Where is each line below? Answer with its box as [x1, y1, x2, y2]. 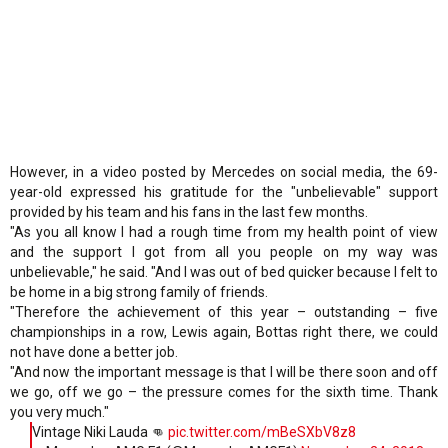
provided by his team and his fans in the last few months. [10, 204, 368, 221]
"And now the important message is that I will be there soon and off [10, 364, 438, 381]
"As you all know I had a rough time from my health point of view [10, 224, 438, 241]
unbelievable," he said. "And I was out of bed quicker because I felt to [10, 264, 438, 281]
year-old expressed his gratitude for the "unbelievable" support [10, 184, 438, 201]
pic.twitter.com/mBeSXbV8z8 [168, 424, 356, 441]
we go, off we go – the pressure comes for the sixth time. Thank [10, 384, 438, 401]
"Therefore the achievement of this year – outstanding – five [10, 304, 438, 321]
